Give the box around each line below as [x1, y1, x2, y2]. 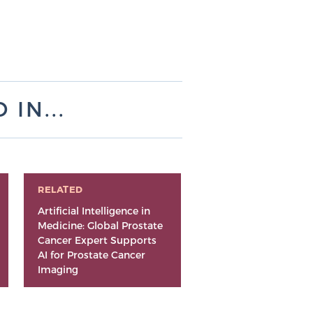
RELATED [38, 184, 83, 196]
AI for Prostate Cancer [38, 249, 146, 261]
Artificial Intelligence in [38, 205, 151, 217]
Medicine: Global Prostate [38, 219, 163, 232]
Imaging [38, 263, 79, 276]
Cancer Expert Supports [38, 234, 157, 247]
